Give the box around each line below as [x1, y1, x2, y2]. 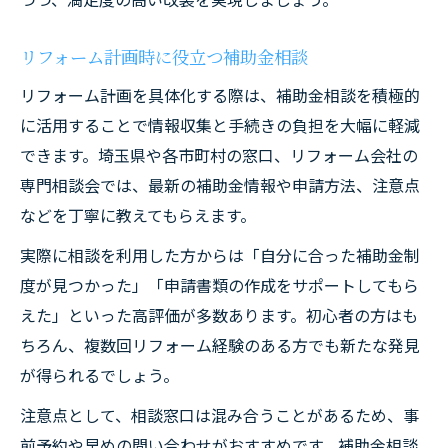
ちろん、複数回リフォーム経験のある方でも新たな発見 [20, 333, 420, 357]
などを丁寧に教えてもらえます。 [20, 203, 256, 227]
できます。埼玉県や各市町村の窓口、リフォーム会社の [20, 143, 418, 167]
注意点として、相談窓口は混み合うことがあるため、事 [20, 403, 419, 427]
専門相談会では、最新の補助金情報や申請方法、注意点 [20, 173, 420, 197]
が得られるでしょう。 [20, 363, 179, 387]
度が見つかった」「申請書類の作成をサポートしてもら [20, 273, 419, 297]
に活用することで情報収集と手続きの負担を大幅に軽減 [20, 113, 420, 137]
